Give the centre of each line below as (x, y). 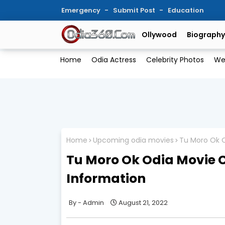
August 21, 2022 (143, 202)
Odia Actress (114, 60)
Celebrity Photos (175, 60)
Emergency (82, 10)
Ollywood (159, 35)
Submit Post (135, 10)
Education (186, 10)
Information (106, 178)
